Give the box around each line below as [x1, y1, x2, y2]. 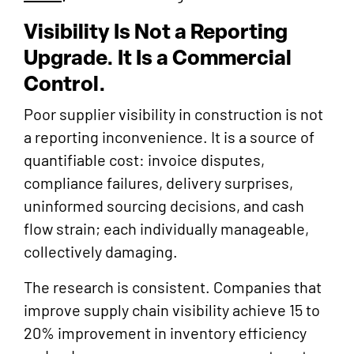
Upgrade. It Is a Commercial [24, 43, 292, 72]
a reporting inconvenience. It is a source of [24, 127, 314, 147]
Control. [24, 69, 106, 98]
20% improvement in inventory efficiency [24, 323, 307, 343]
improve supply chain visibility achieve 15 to [24, 300, 320, 320]
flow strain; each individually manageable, [24, 219, 309, 239]
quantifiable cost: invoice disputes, [24, 150, 265, 170]
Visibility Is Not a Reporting [24, 17, 288, 46]
